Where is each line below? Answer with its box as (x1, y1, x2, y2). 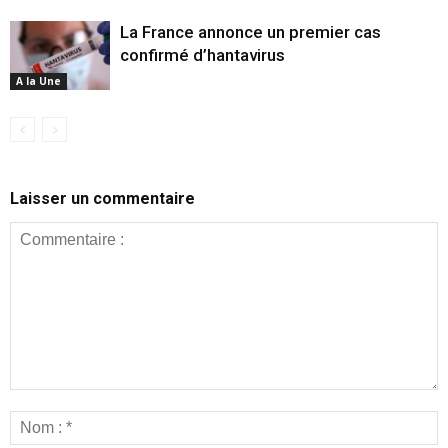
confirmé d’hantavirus (120, 44, 285, 65)
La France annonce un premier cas (120, 21, 381, 42)
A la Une (16, 73, 61, 88)
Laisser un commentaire (10, 188, 195, 208)
